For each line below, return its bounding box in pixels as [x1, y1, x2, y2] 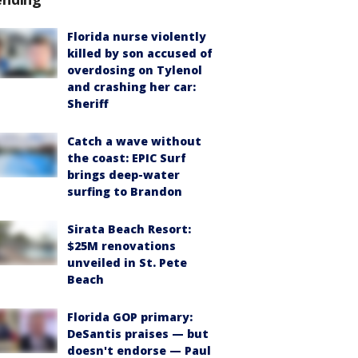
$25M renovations [67, 237, 176, 253]
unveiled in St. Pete [67, 254, 187, 270]
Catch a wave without [67, 133, 201, 149]
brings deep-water [67, 166, 180, 182]
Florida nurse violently [67, 28, 206, 44]
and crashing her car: [67, 78, 196, 94]
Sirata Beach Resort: [67, 221, 191, 237]
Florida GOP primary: [67, 308, 193, 324]
